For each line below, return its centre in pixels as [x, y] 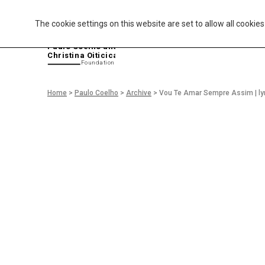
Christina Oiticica [83, 56]
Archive [139, 93]
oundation [100, 63]
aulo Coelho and [85, 47]
